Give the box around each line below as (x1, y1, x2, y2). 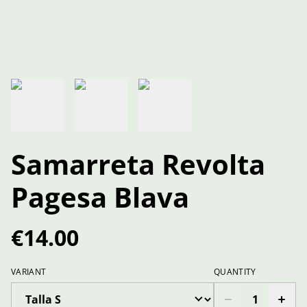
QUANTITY (214, 265, 256, 278)
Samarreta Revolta (11, 145, 265, 183)
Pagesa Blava (11, 177, 189, 216)
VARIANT (11, 265, 47, 278)
